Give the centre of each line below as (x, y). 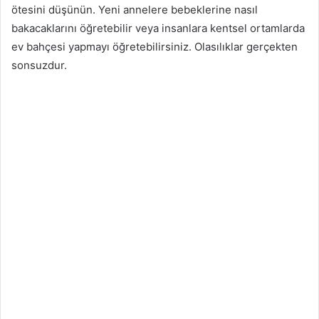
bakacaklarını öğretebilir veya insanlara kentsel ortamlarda (158, 28)
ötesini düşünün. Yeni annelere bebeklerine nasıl (135, 10)
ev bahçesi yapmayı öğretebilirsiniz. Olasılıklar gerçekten (155, 47)
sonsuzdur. (39, 66)
